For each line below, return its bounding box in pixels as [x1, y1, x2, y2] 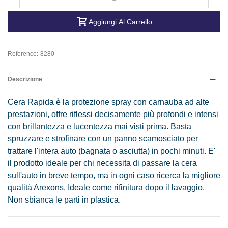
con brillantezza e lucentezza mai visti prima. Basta [8, 122, 191, 131]
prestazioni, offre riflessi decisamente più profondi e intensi [8, 109, 218, 119]
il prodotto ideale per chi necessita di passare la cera [8, 158, 197, 167]
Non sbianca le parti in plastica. [8, 195, 121, 204]
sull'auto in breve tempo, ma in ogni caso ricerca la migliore [8, 170, 220, 180]
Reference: [8, 50, 38, 58]
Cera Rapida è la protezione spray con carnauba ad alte [8, 97, 209, 106]
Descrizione [8, 75, 42, 83]
